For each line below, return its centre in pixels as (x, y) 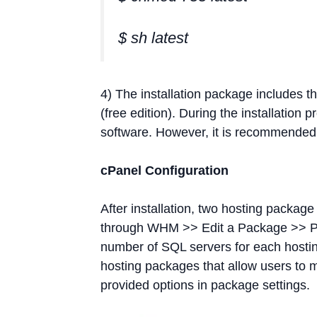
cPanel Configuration (165, 170)
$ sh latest (153, 38)
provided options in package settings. (205, 285)
